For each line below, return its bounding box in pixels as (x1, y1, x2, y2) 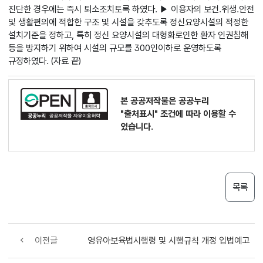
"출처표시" (120, 107, 159, 119)
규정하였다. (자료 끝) (8, 55, 82, 67)
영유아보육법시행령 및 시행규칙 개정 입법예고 (87, 234, 250, 246)
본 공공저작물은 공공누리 (120, 95, 210, 106)
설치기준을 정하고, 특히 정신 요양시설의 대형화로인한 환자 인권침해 (8, 29, 249, 41)
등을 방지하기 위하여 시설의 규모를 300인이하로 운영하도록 (8, 42, 222, 54)
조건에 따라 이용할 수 (158, 107, 237, 119)
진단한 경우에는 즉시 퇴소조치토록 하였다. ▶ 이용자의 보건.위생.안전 (8, 4, 255, 15)
